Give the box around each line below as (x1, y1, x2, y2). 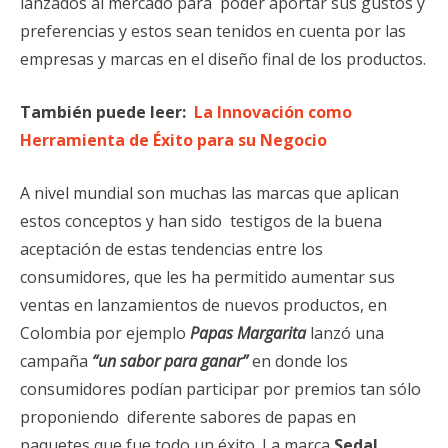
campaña (20, 349, 92, 372)
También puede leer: (20, 100, 186, 123)
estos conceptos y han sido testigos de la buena (20, 209, 382, 232)
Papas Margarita (190, 321, 306, 344)
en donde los (252, 349, 348, 372)
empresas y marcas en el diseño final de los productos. (20, 47, 426, 70)
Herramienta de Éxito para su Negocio (20, 128, 327, 151)
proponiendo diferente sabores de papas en (20, 405, 356, 428)
